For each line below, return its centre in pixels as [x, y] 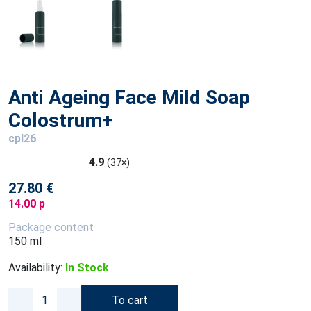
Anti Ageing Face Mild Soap [129, 98]
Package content [51, 227]
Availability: [35, 268]
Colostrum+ [61, 120]
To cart [130, 300]
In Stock [87, 268]
